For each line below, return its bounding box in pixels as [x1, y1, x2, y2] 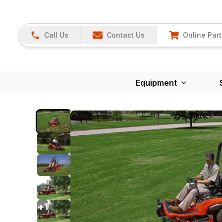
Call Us [44, 31, 68, 40]
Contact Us [107, 31, 145, 40]
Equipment [136, 77, 177, 88]
